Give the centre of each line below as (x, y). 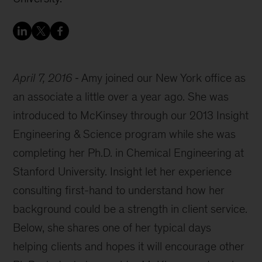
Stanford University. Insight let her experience (123, 171)
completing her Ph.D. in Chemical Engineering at (129, 153)
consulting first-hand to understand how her (119, 190)
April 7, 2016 (43, 78)
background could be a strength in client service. (130, 209)
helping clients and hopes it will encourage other (129, 246)
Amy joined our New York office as (164, 78)
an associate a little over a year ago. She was (121, 96)
